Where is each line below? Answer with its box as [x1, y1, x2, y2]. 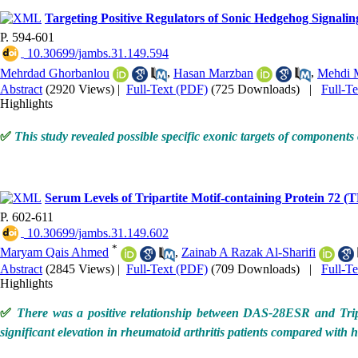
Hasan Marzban [173, 66, 253, 80]
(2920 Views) [46, 82, 114, 96]
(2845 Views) [46, 261, 114, 276]
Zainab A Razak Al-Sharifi [181, 245, 316, 260]
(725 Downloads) [211, 82, 300, 96]
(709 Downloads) [211, 261, 300, 276]
